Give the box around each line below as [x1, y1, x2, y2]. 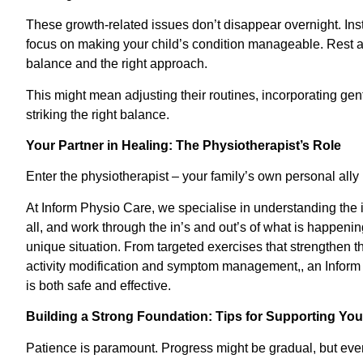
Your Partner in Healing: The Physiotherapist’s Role [26, 139, 341, 153]
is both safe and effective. [26, 278, 171, 293]
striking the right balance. [26, 107, 169, 122]
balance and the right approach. [26, 57, 207, 71]
